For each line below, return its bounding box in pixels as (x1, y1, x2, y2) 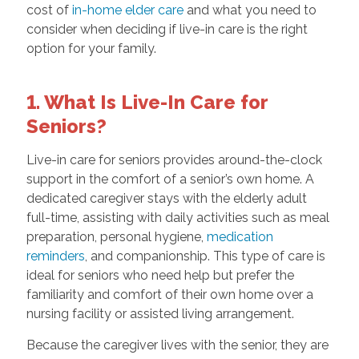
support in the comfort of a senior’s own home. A (26, 171, 314, 188)
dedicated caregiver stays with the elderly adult (26, 191, 307, 207)
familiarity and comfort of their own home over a (26, 287, 313, 303)
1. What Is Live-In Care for (26, 91, 268, 115)
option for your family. (26, 41, 156, 57)
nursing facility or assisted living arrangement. (26, 306, 294, 322)
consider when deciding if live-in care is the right (26, 22, 308, 38)
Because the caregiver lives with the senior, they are (26, 337, 329, 353)
